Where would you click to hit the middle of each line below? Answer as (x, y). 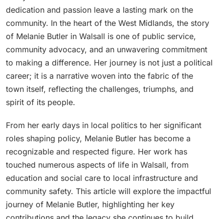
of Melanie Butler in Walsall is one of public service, (101, 36)
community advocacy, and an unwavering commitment (107, 49)
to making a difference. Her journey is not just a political (109, 62)
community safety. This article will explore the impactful (109, 191)
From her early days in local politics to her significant (104, 125)
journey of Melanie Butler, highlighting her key (90, 204)
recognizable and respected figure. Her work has (97, 151)
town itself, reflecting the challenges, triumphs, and (100, 89)
